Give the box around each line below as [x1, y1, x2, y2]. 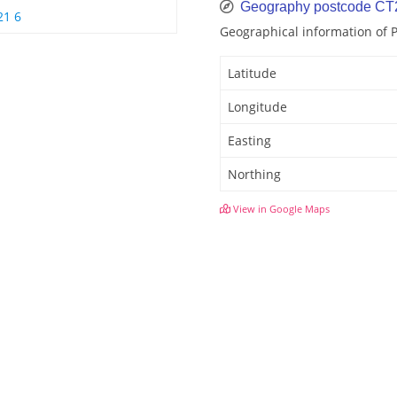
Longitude [228, 98, 287, 116]
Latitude [228, 65, 276, 82]
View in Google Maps [230, 202, 330, 216]
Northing [228, 166, 281, 183]
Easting [228, 132, 271, 150]
